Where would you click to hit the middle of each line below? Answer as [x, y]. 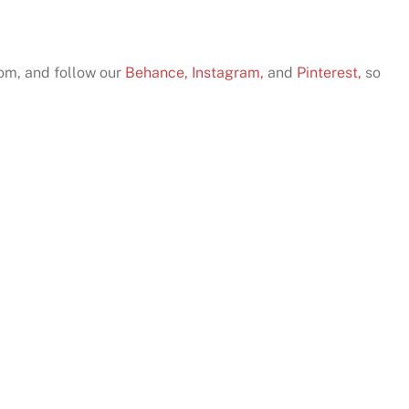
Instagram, [228, 72]
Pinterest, [329, 72]
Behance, [157, 72]
